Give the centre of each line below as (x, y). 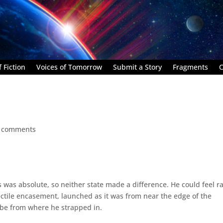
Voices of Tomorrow (69, 67)
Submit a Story (137, 67)
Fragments (190, 67)
